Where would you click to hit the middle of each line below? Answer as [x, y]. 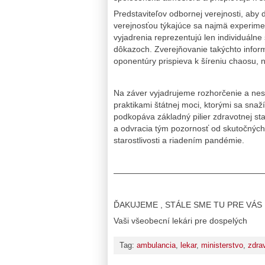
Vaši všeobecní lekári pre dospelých [180, 220]
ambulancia [156, 245]
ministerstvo [222, 245]
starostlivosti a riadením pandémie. [179, 140]
